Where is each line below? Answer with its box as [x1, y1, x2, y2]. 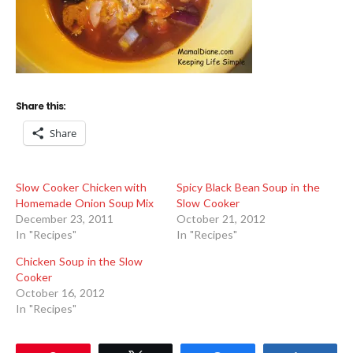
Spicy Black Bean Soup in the [176, 180, 321, 195]
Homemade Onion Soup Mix [16, 196, 154, 210]
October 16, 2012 [16, 286, 105, 300]
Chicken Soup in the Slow [16, 255, 143, 269]
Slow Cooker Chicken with [16, 180, 147, 195]
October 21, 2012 [176, 212, 266, 226]
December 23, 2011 [16, 212, 113, 226]
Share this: [16, 99, 65, 113]
